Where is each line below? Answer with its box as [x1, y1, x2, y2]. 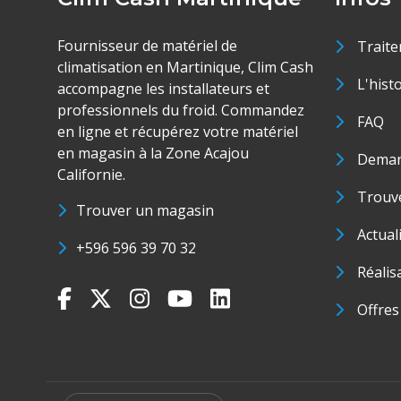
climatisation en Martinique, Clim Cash [57, 57, 313, 77]
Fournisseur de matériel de [57, 36, 237, 55]
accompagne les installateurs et [57, 79, 269, 98]
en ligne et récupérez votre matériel [57, 122, 298, 141]
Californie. [57, 165, 125, 184]
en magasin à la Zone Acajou [57, 143, 249, 163]
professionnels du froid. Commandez [57, 100, 304, 120]
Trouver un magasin [75, 200, 214, 220]
